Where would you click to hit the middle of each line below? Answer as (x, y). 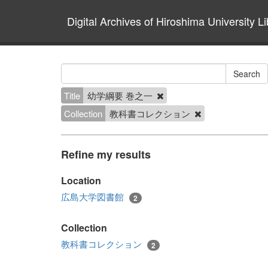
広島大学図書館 (94, 197)
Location (81, 180)
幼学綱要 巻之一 (121, 95)
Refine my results (106, 154)
